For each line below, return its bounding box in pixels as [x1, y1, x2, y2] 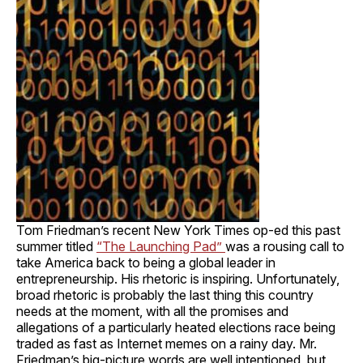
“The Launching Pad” [96, 237, 225, 254]
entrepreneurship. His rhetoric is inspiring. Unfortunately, [16, 270, 340, 287]
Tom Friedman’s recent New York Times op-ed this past [16, 221, 340, 238]
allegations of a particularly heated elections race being [16, 318, 335, 335]
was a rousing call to [225, 237, 344, 254]
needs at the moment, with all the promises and [16, 302, 288, 319]
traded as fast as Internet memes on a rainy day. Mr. [16, 335, 317, 352]
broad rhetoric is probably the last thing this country [16, 286, 314, 303]
